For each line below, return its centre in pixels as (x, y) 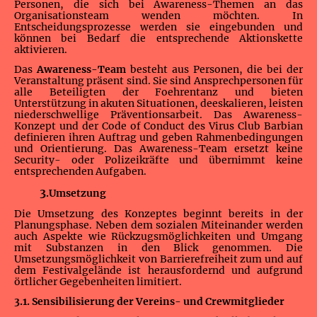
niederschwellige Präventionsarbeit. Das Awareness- (158, 115)
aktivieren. (42, 50)
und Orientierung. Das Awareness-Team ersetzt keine (158, 149)
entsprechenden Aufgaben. (81, 172)
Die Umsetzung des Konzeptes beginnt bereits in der (158, 213)
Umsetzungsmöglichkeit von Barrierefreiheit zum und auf (158, 259)
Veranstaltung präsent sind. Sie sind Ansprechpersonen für (158, 81)
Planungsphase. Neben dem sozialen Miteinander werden (158, 225)
